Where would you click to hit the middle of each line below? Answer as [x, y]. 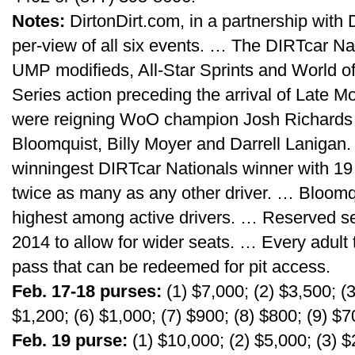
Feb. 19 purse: [70, 340]
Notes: [38, 21]
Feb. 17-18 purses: [87, 291]
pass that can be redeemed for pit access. [171, 267]
